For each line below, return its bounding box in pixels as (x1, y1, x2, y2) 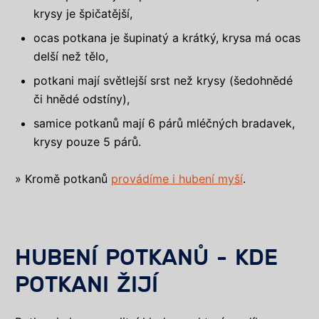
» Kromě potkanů (15, 172, 111, 187)
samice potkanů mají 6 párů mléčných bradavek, (33, 115, 296, 130)
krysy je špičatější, (33, 6, 133, 21)
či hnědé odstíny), (33, 91, 130, 106)
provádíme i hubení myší (111, 172, 243, 187)
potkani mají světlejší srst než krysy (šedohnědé (33, 73, 293, 88)
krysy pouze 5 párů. (33, 134, 142, 149)
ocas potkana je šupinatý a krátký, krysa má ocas (33, 30, 301, 45)
